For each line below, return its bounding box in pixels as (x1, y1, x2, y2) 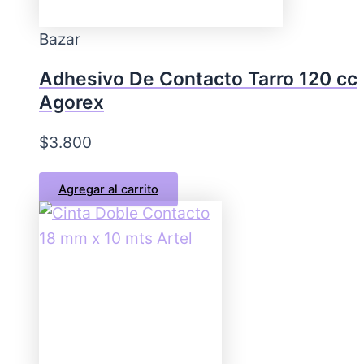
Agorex (39, 90, 104, 114)
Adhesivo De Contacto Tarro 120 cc (39, 67, 357, 90)
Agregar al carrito (58, 181, 158, 197)
